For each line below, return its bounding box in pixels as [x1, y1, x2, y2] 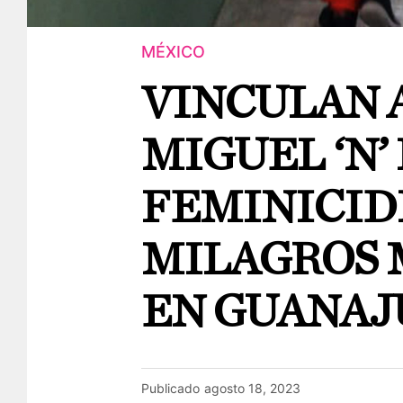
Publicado [141, 380, 200, 396]
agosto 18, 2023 [204, 380, 300, 396]
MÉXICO [141, 41, 205, 61]
